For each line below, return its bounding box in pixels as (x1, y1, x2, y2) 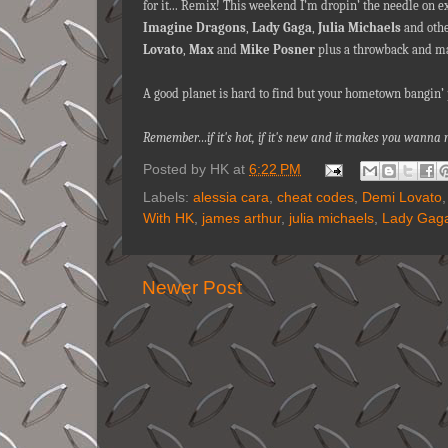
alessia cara (193, 190, 269, 205)
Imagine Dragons (143, 19, 246, 35)
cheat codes (277, 190, 354, 205)
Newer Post (142, 277, 242, 298)
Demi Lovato (362, 190, 442, 205)
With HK (143, 211, 194, 226)
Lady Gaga (252, 19, 312, 35)
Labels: (143, 190, 193, 205)
